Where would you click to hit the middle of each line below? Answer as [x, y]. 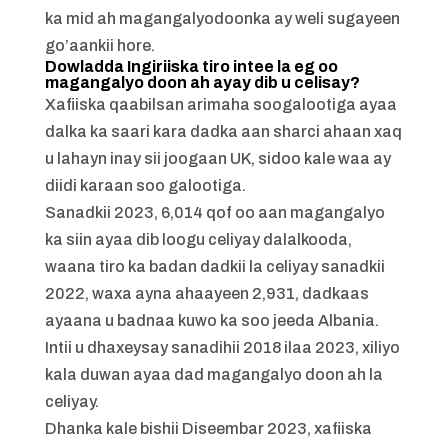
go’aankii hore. [99, 45]
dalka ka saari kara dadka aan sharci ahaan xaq [223, 131]
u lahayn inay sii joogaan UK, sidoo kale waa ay [217, 158]
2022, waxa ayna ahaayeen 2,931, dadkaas [206, 293]
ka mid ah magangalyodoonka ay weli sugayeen [222, 18]
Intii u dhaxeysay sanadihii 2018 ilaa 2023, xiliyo [222, 347]
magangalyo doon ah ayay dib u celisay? [202, 82]
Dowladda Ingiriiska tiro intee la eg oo [191, 66]
